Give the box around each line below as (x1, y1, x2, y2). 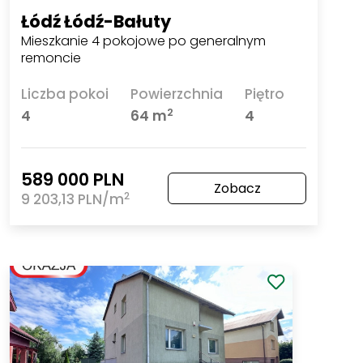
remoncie (21, 48, 82, 67)
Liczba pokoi (21, 84, 109, 105)
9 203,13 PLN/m (21, 190, 125, 210)
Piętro (244, 84, 284, 105)
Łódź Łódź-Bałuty (21, 9, 172, 33)
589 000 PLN (21, 168, 125, 192)
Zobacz (213, 179, 261, 199)
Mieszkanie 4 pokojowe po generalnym (21, 31, 267, 50)
